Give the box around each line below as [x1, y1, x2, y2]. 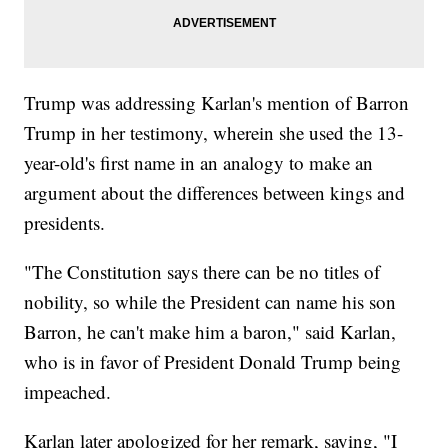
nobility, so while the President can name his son [24, 289, 397, 315]
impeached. [24, 379, 112, 405]
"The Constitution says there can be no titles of [24, 259, 381, 285]
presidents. [24, 210, 106, 236]
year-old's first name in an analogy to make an [24, 150, 374, 176]
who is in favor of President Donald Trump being [24, 349, 402, 375]
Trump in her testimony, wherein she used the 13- [24, 120, 404, 146]
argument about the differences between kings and [24, 180, 406, 206]
